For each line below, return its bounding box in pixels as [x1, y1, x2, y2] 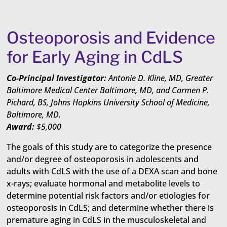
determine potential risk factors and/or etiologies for [7, 190, 210, 201]
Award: [7, 121, 37, 132]
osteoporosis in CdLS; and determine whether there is [7, 202, 214, 213]
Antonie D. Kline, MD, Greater [108, 72, 213, 84]
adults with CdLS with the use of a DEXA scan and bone [7, 166, 218, 177]
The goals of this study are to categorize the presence [7, 141, 212, 153]
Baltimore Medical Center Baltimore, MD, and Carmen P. [7, 85, 209, 96]
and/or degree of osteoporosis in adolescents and [7, 154, 199, 165]
